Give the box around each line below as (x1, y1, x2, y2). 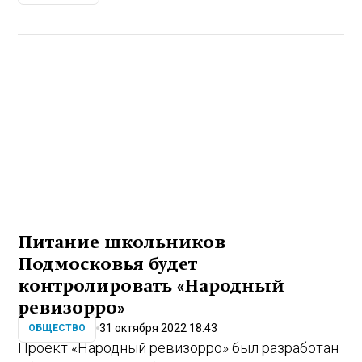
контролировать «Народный (18, 276, 285, 296)
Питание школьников (18, 232, 226, 252)
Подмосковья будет (18, 254, 198, 274)
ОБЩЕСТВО (28, 322, 86, 335)
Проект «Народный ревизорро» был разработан (18, 339, 339, 356)
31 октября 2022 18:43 (99, 321, 218, 335)
